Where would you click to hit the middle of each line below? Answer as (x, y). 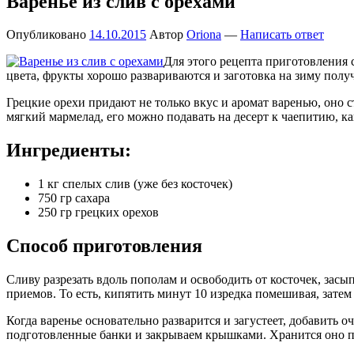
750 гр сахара (74, 198)
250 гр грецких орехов (98, 213)
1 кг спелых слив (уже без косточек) (135, 184)
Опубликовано (48, 35)
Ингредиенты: (69, 151)
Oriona (204, 35)
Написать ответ (282, 35)
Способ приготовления (104, 246)
